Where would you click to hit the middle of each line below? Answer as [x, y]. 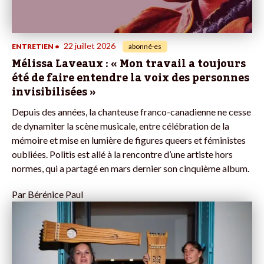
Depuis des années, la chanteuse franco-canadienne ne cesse [131, 111]
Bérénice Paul [55, 194]
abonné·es [145, 46]
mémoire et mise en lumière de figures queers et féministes [129, 140]
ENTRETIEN [33, 46]
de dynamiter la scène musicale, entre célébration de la [121, 126]
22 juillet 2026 [90, 45]
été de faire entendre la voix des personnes [131, 77]
